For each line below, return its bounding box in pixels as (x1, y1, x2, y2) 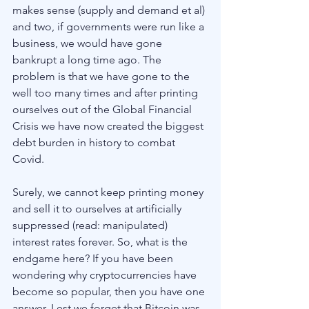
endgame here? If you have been (12, 251, 176, 265)
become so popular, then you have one (12, 284, 208, 298)
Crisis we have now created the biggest (12, 119, 206, 132)
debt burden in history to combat (12, 135, 178, 149)
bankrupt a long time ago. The (12, 52, 164, 66)
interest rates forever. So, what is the (12, 235, 190, 248)
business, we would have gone (12, 36, 165, 50)
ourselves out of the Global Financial (12, 102, 195, 116)
